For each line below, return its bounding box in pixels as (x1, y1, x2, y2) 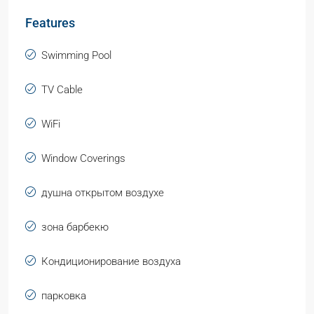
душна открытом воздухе (41, 186, 164, 199)
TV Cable (41, 83, 83, 96)
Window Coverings (41, 152, 125, 165)
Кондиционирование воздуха (41, 255, 181, 268)
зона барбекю (41, 221, 109, 233)
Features (25, 15, 75, 30)
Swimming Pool (41, 49, 111, 62)
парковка (41, 289, 86, 302)
